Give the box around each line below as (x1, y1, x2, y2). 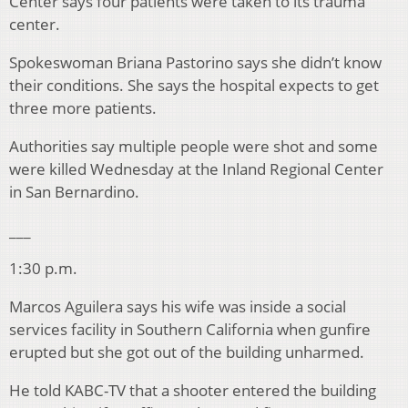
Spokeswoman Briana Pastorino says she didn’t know (9, 52, 382, 74)
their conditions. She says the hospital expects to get (9, 75, 379, 97)
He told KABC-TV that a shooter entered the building (9, 380, 376, 402)
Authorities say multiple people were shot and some (9, 136, 378, 158)
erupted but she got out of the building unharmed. (9, 342, 364, 363)
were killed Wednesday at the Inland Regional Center (9, 158, 383, 180)
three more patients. (9, 97, 157, 119)
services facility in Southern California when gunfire (9, 319, 371, 341)
